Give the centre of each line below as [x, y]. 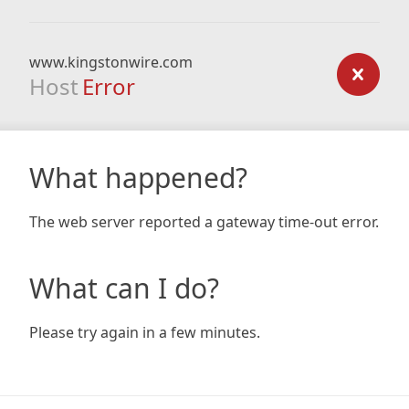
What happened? [138, 178]
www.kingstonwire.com [111, 62]
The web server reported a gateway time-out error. [204, 222]
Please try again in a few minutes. [145, 332]
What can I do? [124, 288]
